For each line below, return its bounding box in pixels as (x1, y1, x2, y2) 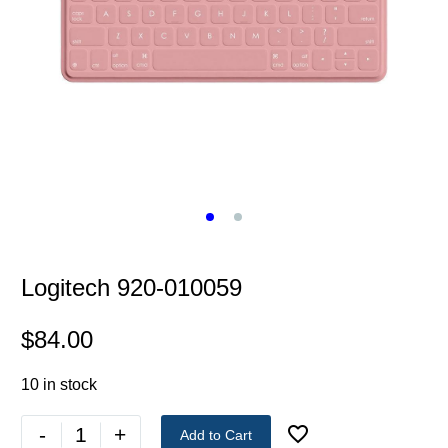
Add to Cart (180, 426, 252, 443)
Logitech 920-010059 (21, 274, 242, 301)
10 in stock (21, 376, 97, 393)
